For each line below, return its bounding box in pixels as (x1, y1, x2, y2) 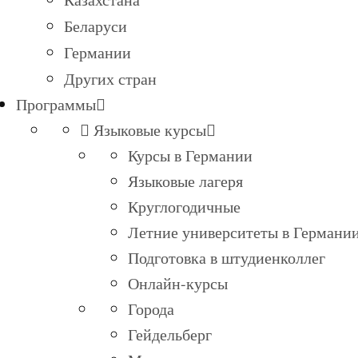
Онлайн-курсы (128, 272, 228, 294)
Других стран (64, 68, 157, 89)
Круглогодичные (128, 196, 241, 217)
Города (128, 298, 174, 320)
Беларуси (64, 15, 127, 37)
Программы (16, 93, 96, 115)
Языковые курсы (89, 119, 206, 141)
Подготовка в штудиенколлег (128, 247, 325, 268)
